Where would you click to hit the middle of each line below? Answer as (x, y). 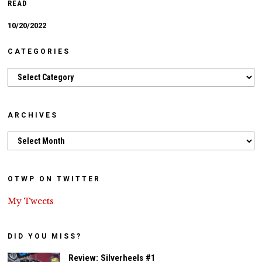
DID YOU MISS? (45, 236)
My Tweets (31, 201)
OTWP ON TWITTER (54, 179)
